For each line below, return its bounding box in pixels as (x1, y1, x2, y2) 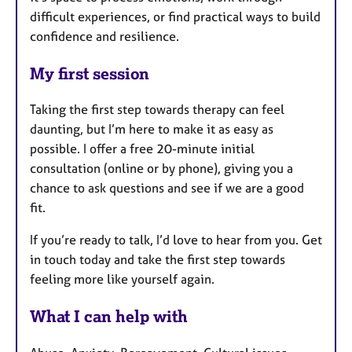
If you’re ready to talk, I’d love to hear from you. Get (30, 232, 322, 248)
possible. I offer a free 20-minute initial (30, 141, 255, 157)
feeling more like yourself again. (30, 271, 214, 288)
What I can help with (30, 306, 188, 327)
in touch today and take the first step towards (30, 251, 285, 268)
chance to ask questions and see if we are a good (30, 180, 304, 196)
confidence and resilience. (30, 27, 179, 44)
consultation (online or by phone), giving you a (30, 160, 293, 177)
